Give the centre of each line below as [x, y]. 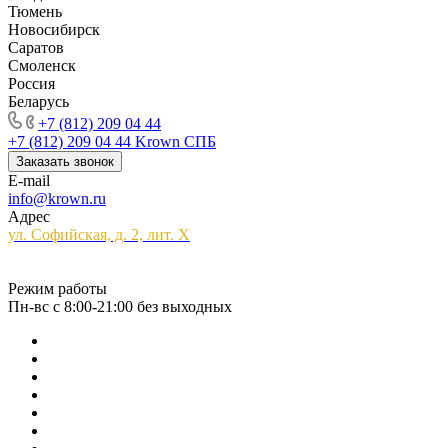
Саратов [36, 47]
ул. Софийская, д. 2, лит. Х [99, 234]
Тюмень [35, 11]
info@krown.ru [57, 198]
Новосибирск [54, 29]
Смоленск [42, 65]
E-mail [29, 180]
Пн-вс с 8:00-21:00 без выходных [120, 306]
